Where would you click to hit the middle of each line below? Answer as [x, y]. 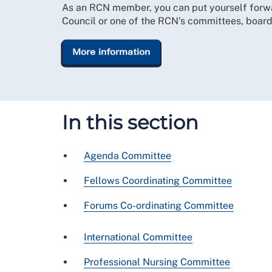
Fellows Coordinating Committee [158, 180]
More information [111, 52]
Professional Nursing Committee [157, 262]
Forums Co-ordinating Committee [159, 205]
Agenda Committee [127, 155]
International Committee [138, 237]
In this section [130, 122]
